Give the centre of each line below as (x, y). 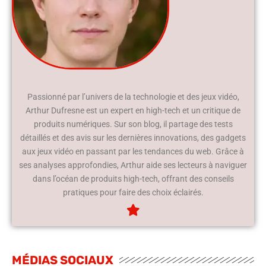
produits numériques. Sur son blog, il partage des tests (133, 124)
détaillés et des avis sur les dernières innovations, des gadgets (133, 137)
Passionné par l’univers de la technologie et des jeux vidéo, (133, 96)
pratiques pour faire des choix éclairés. (133, 192)
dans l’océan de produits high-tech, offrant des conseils (133, 178)
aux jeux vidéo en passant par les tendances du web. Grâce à (133, 151)
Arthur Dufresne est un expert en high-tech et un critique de (133, 110)
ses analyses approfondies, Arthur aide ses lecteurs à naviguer (133, 165)
